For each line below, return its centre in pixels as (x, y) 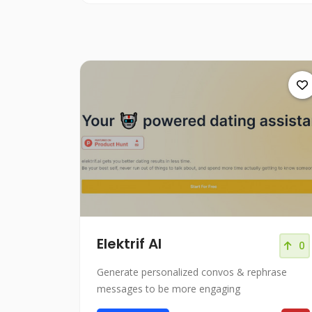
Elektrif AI (129, 244)
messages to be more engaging (169, 289)
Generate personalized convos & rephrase (192, 272)
